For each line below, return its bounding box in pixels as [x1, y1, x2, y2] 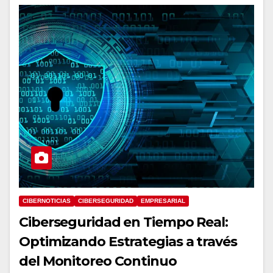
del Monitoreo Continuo [19, 253, 177, 270]
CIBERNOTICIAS [23, 197, 71, 205]
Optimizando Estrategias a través [19, 233, 237, 250]
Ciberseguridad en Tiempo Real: [19, 214, 228, 231]
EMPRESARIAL [141, 197, 185, 205]
